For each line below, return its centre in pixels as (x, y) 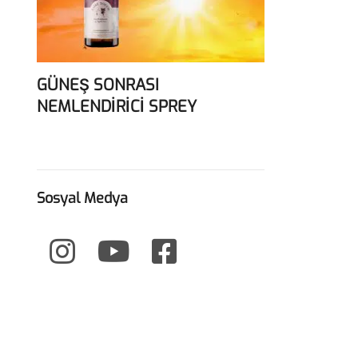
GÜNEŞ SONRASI (98, 85)
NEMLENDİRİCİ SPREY (117, 106)
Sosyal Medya (82, 198)
